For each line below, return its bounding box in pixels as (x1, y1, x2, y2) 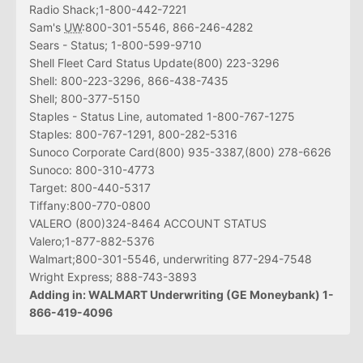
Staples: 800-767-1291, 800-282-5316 (29, 127, 237, 142)
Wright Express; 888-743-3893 (29, 270, 197, 284)
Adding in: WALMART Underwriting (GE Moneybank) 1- (29, 288, 334, 302)
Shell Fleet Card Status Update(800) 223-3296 (29, 56, 280, 70)
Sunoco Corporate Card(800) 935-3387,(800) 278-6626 (29, 145, 331, 160)
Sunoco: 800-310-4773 (29, 163, 155, 177)
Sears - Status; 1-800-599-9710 (29, 38, 202, 53)
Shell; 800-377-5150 (29, 92, 140, 106)
